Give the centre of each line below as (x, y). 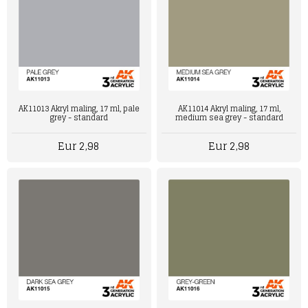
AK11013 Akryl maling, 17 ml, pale (79, 108)
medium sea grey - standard (229, 117)
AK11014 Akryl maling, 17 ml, (229, 108)
